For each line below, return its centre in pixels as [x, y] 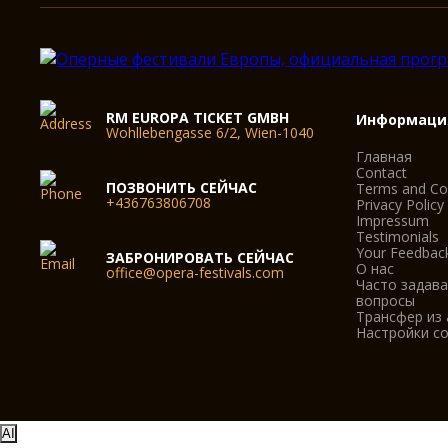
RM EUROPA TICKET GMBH [198, 117]
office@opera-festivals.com [195, 272]
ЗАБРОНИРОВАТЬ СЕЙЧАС [200, 257]
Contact [382, 172]
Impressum [393, 220]
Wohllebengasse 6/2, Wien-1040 [210, 132]
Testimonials [398, 236]
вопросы [386, 300]
